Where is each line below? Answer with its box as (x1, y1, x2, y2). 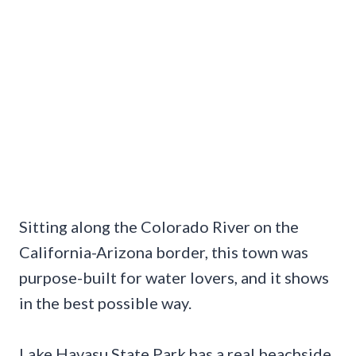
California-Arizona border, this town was (19, 242, 308, 262)
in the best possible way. (19, 293, 192, 313)
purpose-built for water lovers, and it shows (19, 268, 329, 288)
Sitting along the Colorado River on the (19, 217, 299, 237)
